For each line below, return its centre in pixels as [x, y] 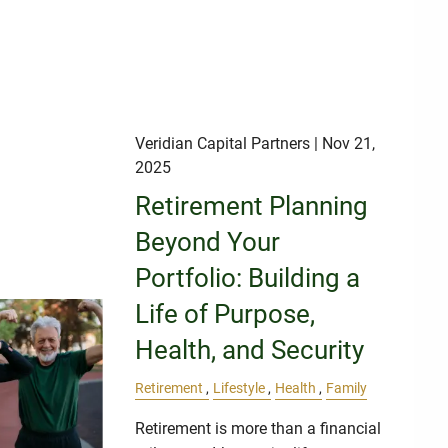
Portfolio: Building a [248, 277]
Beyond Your [208, 241]
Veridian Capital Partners [223, 143]
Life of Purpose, [225, 313]
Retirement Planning [252, 205]
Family [347, 388]
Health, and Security [250, 349]
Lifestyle [239, 388]
